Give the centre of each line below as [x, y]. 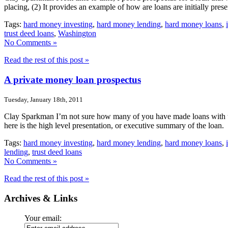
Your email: [43, 218]
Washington [77, 33]
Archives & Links [41, 198]
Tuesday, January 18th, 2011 [44, 100]
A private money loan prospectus [73, 79]
